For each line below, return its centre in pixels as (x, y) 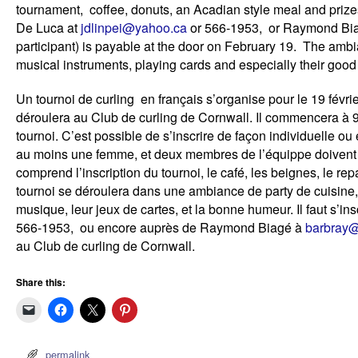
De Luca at (48, 27)
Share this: (41, 282)
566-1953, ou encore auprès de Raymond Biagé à (161, 228)
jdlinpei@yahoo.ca (134, 27)
